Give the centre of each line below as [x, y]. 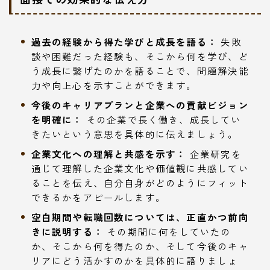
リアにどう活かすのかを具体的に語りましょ [135, 260]
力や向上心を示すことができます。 [114, 85]
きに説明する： [67, 231]
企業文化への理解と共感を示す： [109, 153]
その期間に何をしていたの [167, 231]
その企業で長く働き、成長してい [162, 119]
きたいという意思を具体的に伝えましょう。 [135, 133]
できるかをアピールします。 [99, 197]
